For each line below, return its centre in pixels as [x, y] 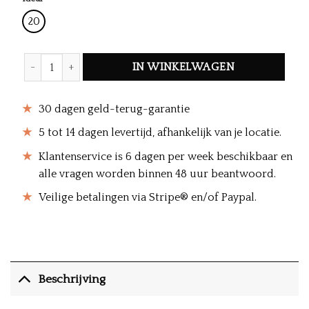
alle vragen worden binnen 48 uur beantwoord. [157, 173]
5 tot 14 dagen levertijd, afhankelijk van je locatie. [160, 133]
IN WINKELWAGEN [184, 67]
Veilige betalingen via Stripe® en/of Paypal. [147, 198]
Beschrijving [72, 279]
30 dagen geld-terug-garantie [114, 109]
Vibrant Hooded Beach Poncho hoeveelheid [124, 60]
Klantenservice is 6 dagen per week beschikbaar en [165, 156]
